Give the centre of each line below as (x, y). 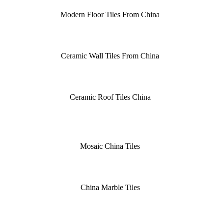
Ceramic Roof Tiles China (110, 97)
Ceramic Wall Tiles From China (110, 55)
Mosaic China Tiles (110, 146)
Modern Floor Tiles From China (110, 14)
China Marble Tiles (110, 187)
